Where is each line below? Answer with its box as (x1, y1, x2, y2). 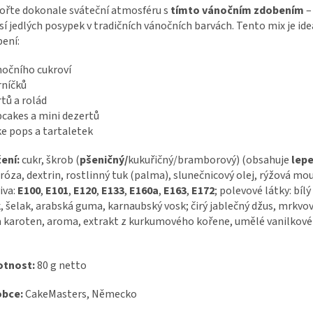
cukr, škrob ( (20, 152, 80, 168)
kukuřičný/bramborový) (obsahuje (128, 152, 289, 168)
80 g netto (35, 257, 87, 273)
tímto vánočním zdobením (170, 2, 304, 18)
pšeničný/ (80, 152, 128, 168)
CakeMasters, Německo (23, 286, 137, 302)
